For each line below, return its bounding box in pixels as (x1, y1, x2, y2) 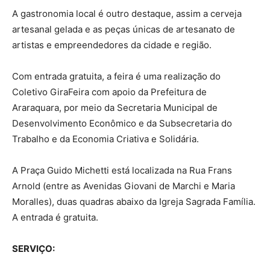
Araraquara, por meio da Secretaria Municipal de (12, 102, 218, 114)
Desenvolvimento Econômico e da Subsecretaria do (12, 118, 232, 130)
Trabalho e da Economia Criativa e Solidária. (12, 133, 199, 145)
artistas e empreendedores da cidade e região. (12, 39, 212, 51)
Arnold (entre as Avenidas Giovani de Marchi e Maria (12, 180, 235, 192)
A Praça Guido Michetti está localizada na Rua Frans (12, 165, 232, 177)
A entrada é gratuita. (12, 212, 98, 224)
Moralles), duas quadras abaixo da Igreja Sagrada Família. (12, 196, 256, 208)
